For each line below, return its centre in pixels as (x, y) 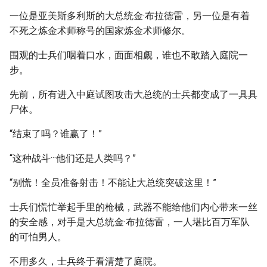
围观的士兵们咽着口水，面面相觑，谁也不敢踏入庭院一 (129, 55)
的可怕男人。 (38, 237)
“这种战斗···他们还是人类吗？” (73, 158)
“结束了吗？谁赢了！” (56, 134)
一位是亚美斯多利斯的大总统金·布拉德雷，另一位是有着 (130, 16)
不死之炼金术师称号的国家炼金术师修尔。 (100, 31)
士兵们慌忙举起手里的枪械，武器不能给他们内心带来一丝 (133, 207)
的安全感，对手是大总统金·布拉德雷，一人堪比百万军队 (130, 222)
